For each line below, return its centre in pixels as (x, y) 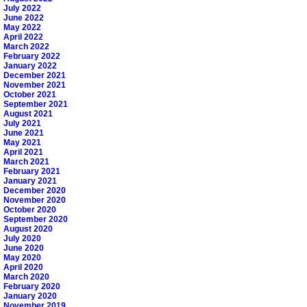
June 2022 (24, 18)
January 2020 (30, 296)
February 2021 (32, 172)
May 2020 (22, 258)
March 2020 (26, 277)
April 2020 (23, 268)
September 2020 (36, 220)
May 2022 (22, 28)
